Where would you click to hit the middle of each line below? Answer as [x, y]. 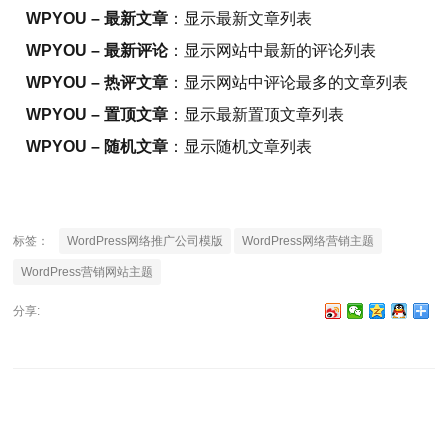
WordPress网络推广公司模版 [145, 241]
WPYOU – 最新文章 [97, 18]
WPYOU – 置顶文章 [97, 114]
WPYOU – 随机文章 [97, 146]
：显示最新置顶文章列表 [256, 114]
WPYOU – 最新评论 [97, 50]
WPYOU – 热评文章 [97, 82]
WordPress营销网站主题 [87, 272]
